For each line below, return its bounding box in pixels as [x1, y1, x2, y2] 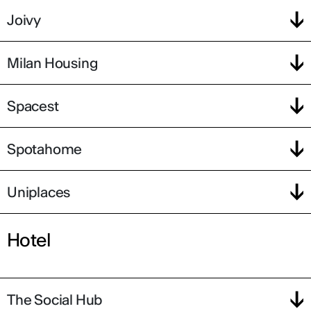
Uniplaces [7, 183, 71, 201]
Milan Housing [7, 53, 98, 72]
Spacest [7, 96, 59, 115]
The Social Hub [7, 290, 103, 308]
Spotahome [7, 140, 83, 158]
